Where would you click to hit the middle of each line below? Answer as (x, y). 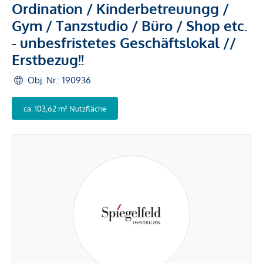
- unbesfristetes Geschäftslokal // (124, 43)
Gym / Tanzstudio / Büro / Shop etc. (130, 26)
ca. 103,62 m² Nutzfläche (65, 108)
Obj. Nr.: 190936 (59, 80)
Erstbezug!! (48, 60)
